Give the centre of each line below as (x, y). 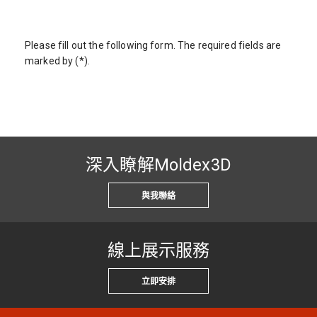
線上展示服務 (158, 250)
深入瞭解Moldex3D (158, 165)
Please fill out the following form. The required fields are (153, 45)
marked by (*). (57, 60)
